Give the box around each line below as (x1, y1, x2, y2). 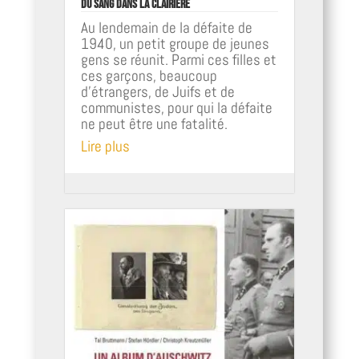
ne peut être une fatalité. (80, 114, 228, 135)
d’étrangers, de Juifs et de (80, 82, 235, 103)
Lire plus (80, 136, 130, 157)
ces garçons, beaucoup (80, 66, 217, 87)
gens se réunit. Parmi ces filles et (80, 50, 276, 71)
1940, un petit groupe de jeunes (80, 34, 269, 54)
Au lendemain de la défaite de (80, 18, 252, 38)
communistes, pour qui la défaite (80, 98, 272, 119)
